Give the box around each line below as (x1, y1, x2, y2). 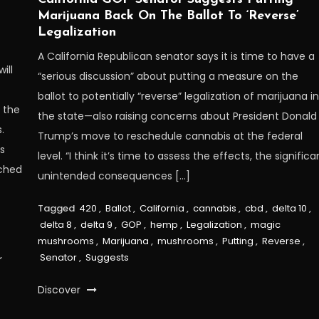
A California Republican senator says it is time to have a (38, 48, 315, 63)
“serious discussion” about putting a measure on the (38, 68, 299, 83)
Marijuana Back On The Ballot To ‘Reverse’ (38, 9, 300, 23)
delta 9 (80, 217, 113, 231)
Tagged (38, 201, 78, 215)
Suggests (85, 250, 130, 264)
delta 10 (272, 201, 308, 215)
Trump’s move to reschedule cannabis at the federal (38, 128, 303, 143)
